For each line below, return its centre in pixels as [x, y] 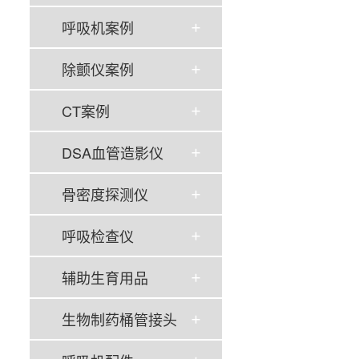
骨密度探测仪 [105, 194]
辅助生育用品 [105, 277]
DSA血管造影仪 [113, 152]
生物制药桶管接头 [119, 319]
